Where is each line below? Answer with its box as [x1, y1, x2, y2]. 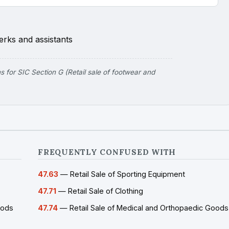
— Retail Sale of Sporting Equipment [58, 170, 185, 178]
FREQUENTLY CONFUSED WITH [38, 147, 176, 157]
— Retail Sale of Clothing [56, 187, 143, 195]
